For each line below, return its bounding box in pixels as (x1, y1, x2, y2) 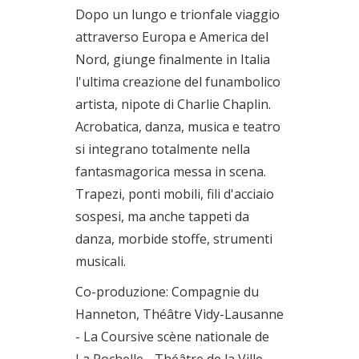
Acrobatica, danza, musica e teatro (75, 118, 280, 135)
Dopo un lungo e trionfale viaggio (75, 6, 280, 23)
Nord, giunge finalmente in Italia (75, 50, 270, 68)
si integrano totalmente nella (75, 140, 250, 158)
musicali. (75, 252, 126, 270)
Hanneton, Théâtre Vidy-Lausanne (75, 305, 284, 323)
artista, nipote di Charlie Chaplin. (75, 95, 271, 113)
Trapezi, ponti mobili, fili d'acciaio (75, 185, 274, 203)
